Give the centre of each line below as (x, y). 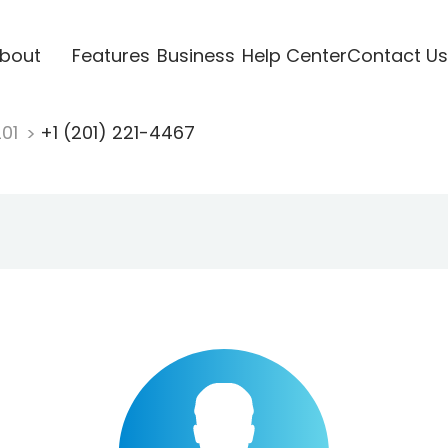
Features (110, 55)
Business (195, 55)
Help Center (294, 55)
